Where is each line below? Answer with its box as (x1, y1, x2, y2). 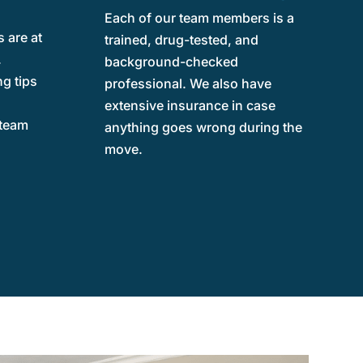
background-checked (104, 53, 238, 70)
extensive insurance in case (104, 96, 275, 113)
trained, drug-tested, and (104, 31, 258, 48)
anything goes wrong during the (104, 118, 302, 135)
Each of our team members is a (104, 9, 294, 26)
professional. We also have (104, 75, 271, 92)
